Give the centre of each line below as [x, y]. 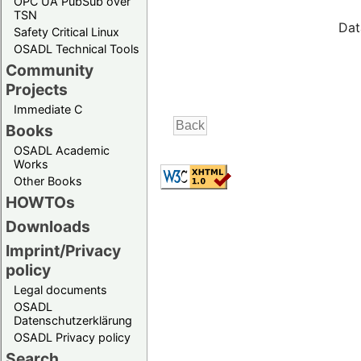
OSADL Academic [62, 150]
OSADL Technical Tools [77, 48]
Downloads [48, 226]
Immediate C [48, 109]
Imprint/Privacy [63, 250]
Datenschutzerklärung [73, 320]
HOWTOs [40, 202]
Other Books [48, 180]
